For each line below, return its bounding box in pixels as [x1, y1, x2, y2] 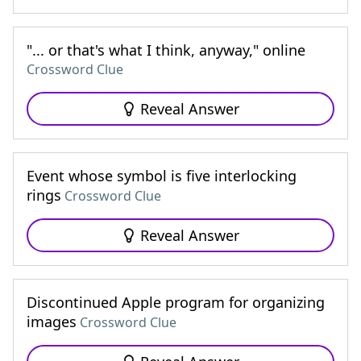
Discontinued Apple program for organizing [27, 293, 325, 312]
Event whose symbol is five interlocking [27, 166, 297, 185]
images [27, 312, 77, 331]
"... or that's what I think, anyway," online [27, 40, 305, 60]
